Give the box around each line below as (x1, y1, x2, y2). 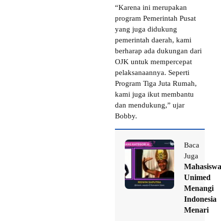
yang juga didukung (115, 25, 177, 33)
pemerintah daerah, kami (115, 36, 191, 44)
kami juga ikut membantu (115, 90, 194, 98)
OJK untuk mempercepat (115, 57, 192, 66)
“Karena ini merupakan (115, 3, 187, 11)
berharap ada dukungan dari (115, 46, 202, 55)
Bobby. (115, 111, 137, 120)
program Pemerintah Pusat (115, 14, 196, 22)
